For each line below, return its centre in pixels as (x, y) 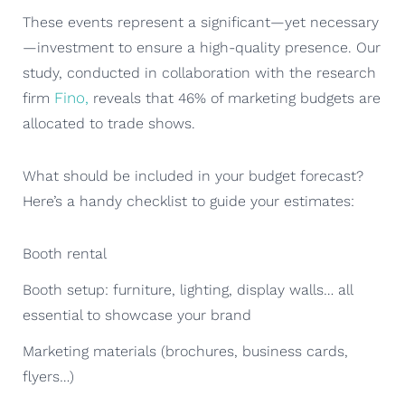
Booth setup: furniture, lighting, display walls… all (188, 289)
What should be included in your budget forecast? (193, 175)
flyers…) (48, 376)
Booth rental (65, 253)
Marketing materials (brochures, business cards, (185, 351)
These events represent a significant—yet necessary (201, 22)
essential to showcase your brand (137, 315)
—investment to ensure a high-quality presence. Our (202, 47)
